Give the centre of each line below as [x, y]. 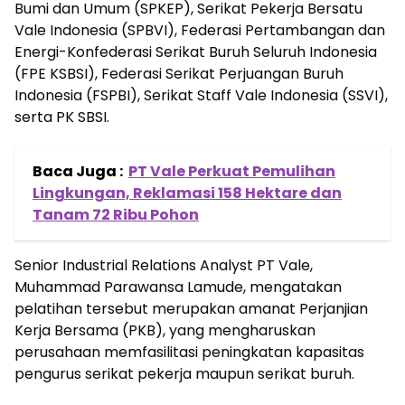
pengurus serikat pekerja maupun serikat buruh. [184, 374]
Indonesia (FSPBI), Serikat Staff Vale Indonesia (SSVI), [201, 95]
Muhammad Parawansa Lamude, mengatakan [178, 287]
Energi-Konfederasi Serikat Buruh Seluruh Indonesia [196, 52]
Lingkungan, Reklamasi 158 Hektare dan [187, 193]
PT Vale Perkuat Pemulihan [232, 171]
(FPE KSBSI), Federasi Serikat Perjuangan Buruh [179, 74]
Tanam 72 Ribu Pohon [116, 215]
